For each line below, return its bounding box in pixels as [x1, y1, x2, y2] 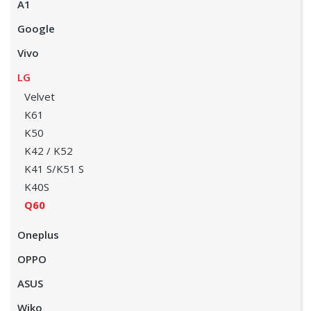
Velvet [24, 90, 55, 103]
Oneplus [17, 228, 59, 242]
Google [17, 22, 55, 35]
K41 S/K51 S [24, 162, 84, 176]
